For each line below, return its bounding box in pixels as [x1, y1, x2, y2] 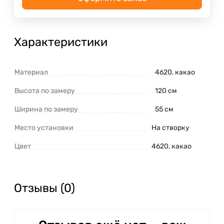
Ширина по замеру [14, 104, 78, 113]
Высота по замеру [14, 86, 75, 95]
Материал [14, 67, 48, 76]
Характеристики [14, 34, 107, 49]
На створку [151, 123, 189, 132]
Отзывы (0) [14, 180, 75, 195]
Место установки [14, 123, 73, 132]
